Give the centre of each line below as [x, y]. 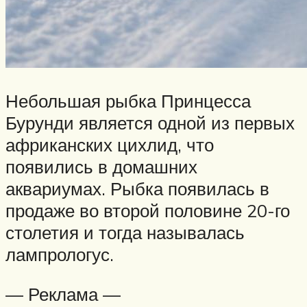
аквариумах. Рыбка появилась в [137, 188]
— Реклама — [63, 294]
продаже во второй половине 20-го [148, 210]
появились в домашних [101, 166]
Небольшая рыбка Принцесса [128, 100]
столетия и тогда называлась [125, 232]
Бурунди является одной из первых [150, 122]
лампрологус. [60, 254]
